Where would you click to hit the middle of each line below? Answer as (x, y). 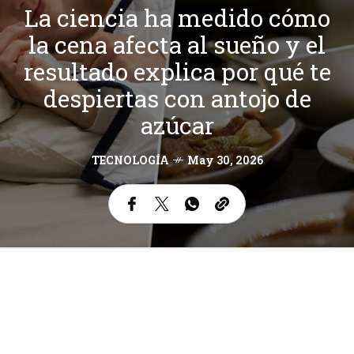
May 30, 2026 (225, 160)
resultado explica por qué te (177, 72)
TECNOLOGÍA (130, 160)
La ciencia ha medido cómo (177, 18)
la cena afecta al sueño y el (177, 45)
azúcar (177, 126)
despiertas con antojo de (177, 99)
